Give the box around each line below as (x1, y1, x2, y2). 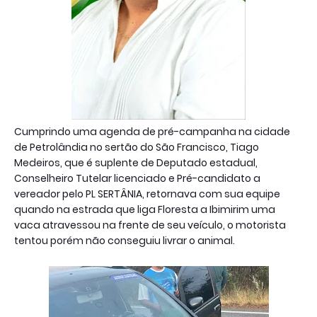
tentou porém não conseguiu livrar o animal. (14, 233, 237, 248)
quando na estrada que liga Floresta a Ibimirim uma (14, 202, 275, 217)
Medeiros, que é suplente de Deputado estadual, (14, 155, 258, 170)
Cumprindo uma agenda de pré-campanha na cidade (14, 124, 290, 139)
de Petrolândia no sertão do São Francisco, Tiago (14, 139, 259, 154)
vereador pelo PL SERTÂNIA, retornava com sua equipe (14, 186, 280, 201)
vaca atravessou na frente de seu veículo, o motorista (14, 217, 286, 232)
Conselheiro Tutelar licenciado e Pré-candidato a (14, 171, 260, 185)
